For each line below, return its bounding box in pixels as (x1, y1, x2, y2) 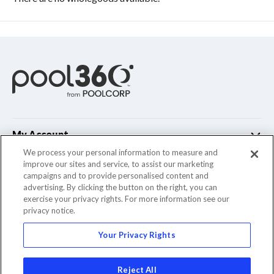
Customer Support (12, 160, 101, 172)
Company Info (12, 192, 78, 204)
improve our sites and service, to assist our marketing (23, 159, 214, 169)
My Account (12, 128, 68, 141)
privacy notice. (23, 206, 76, 215)
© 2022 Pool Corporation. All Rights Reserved (75, 242, 223, 252)
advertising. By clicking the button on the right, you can (23, 182, 218, 192)
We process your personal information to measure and (23, 147, 218, 157)
